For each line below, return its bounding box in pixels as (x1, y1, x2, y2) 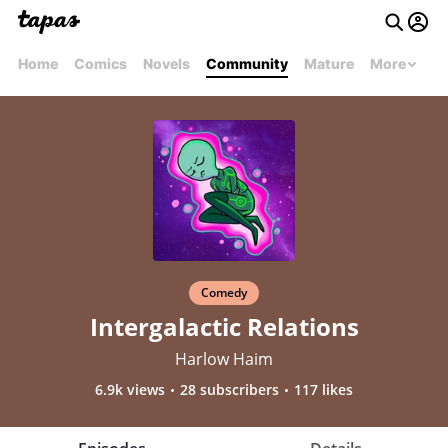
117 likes (294, 380, 353, 400)
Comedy (201, 284, 247, 302)
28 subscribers (180, 380, 279, 400)
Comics (74, 55, 127, 72)
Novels (143, 55, 190, 72)
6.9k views (95, 380, 165, 400)
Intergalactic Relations (89, 310, 359, 344)
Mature (304, 55, 354, 72)
